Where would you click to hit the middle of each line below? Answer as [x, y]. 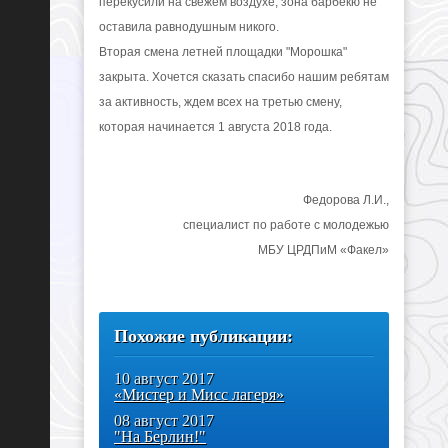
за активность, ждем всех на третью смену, [220, 101]
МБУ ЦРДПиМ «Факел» [323, 249]
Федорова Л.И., [346, 199]
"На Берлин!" [160, 436]
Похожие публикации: [203, 335]
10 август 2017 [164, 378]
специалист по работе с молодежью [286, 224]
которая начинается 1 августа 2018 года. [215, 126]
